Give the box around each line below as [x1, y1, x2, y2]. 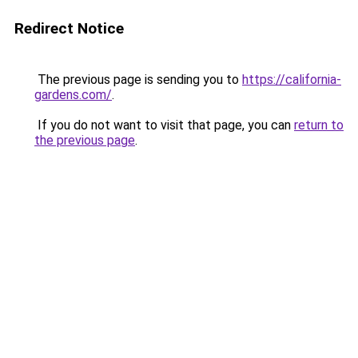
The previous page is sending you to [34, 72, 242, 87]
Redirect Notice [14, 19, 124, 38]
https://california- [242, 72, 341, 87]
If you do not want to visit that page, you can [34, 117, 294, 133]
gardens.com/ [34, 87, 112, 102]
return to [294, 117, 344, 133]
